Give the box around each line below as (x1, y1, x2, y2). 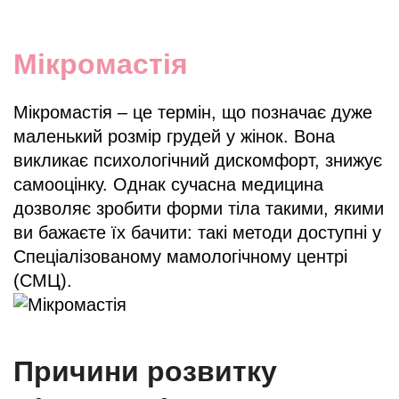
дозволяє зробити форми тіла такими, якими (13, 198, 384, 218)
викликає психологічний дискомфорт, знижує (13, 150, 382, 170)
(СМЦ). (13, 270, 72, 290)
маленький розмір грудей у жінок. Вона (13, 126, 335, 146)
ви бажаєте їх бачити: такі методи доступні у (13, 222, 381, 242)
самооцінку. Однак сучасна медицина (13, 174, 323, 194)
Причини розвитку (13, 354, 277, 387)
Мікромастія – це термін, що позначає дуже (13, 102, 372, 122)
